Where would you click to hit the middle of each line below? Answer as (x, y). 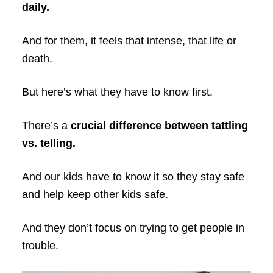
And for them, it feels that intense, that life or (129, 41)
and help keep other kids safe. (95, 194)
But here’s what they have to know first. (117, 92)
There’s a (46, 125)
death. (37, 58)
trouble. (40, 245)
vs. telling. (48, 143)
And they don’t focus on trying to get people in (133, 228)
